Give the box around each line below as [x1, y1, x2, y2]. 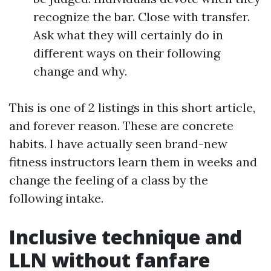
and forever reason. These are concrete [9, 118, 233, 134]
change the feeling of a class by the [9, 172, 208, 188]
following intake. [9, 191, 103, 206]
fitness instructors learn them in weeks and [9, 154, 257, 170]
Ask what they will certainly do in [33, 27, 223, 43]
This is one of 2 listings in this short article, [9, 100, 255, 116]
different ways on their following [33, 45, 220, 61]
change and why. [33, 64, 127, 79]
